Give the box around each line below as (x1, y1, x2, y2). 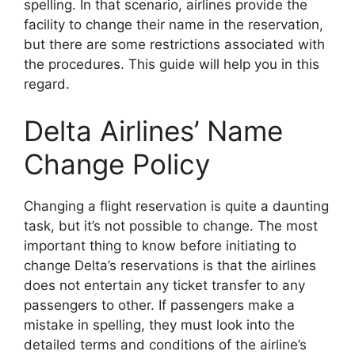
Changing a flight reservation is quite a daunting (24, 198, 329, 215)
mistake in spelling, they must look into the (24, 317, 295, 334)
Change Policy (24, 147, 210, 181)
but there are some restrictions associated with (24, 36, 325, 52)
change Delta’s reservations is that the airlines (24, 258, 316, 274)
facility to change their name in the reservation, (24, 16, 323, 32)
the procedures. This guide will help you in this (24, 55, 319, 72)
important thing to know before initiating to (24, 238, 296, 254)
